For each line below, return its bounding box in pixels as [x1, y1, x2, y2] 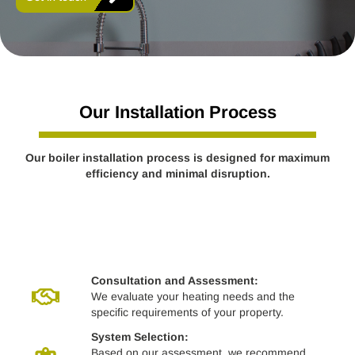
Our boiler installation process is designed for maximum [25, 151, 330, 165]
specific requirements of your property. [90, 306, 284, 319]
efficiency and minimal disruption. [85, 167, 270, 181]
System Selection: [90, 330, 189, 344]
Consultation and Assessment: [90, 274, 258, 288]
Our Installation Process [78, 102, 277, 122]
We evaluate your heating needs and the [90, 290, 295, 303]
